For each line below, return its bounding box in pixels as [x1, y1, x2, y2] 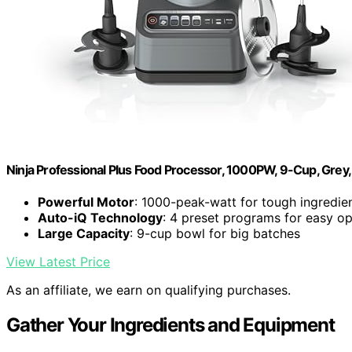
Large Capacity [38, 225, 130, 242]
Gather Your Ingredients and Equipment [6, 313, 335, 337]
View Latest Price [6, 254, 110, 270]
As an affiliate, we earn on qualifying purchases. [6, 282, 291, 299]
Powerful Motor [38, 194, 134, 211]
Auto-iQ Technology [38, 210, 163, 226]
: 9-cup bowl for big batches [130, 225, 300, 242]
